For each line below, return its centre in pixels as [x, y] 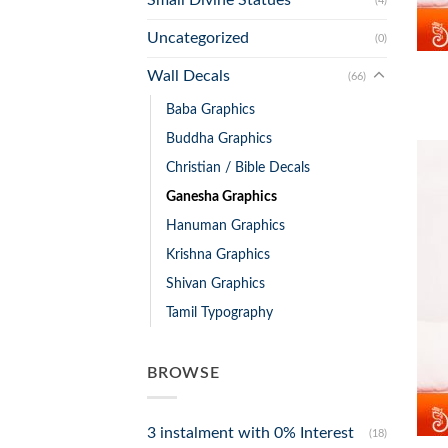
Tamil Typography [219, 312]
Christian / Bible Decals [238, 167]
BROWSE [183, 372]
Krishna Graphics [218, 254]
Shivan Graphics [215, 283]
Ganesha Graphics [221, 196]
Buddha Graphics [219, 138]
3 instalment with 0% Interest [250, 433]
